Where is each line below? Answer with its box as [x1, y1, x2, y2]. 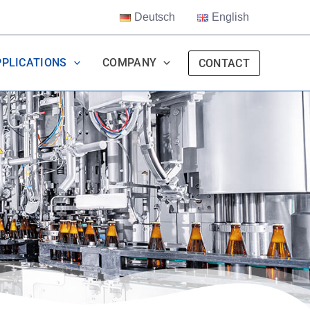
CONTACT [198, 56, 250, 70]
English [212, 11, 249, 23]
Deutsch [134, 11, 176, 23]
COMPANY [102, 56, 157, 69]
